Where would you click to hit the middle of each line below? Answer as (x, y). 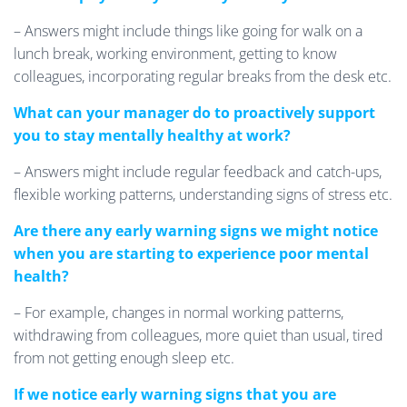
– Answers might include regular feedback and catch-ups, (198, 172)
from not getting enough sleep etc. (124, 358)
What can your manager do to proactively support (194, 113)
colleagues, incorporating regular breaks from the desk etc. (203, 76)
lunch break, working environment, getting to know (175, 54)
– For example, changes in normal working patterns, (179, 313)
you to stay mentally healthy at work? (152, 135)
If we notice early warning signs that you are (175, 394)
